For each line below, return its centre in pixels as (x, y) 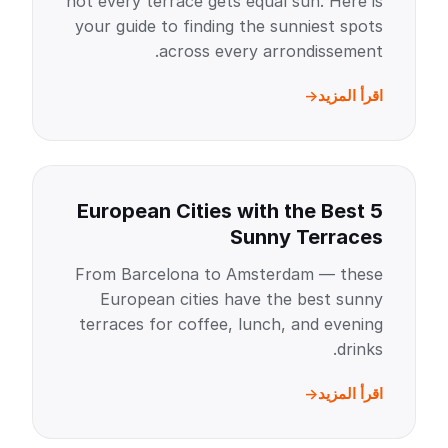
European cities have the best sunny (241, 299)
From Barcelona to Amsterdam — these (229, 274)
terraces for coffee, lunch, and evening (231, 324)
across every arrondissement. (271, 51)
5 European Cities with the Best (221, 211)
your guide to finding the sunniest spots (229, 26)
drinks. (360, 349)
